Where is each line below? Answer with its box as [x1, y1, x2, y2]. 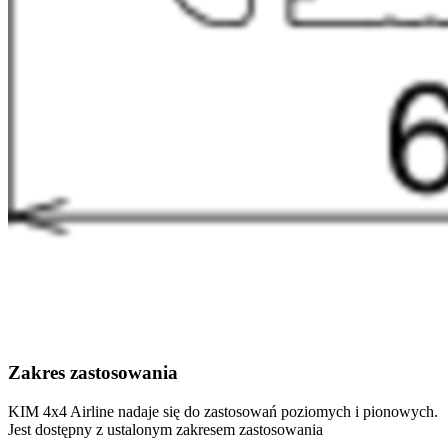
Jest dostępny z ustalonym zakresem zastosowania [8, 420, 323, 438]
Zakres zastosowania [8, 361, 178, 383]
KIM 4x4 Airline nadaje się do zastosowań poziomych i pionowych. [8, 402, 438, 420]
